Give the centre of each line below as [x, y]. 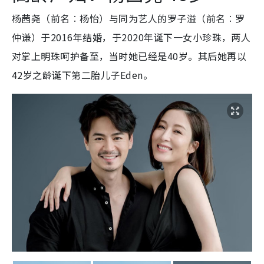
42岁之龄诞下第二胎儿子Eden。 [82, 75]
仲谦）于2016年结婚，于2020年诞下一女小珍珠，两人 [131, 37]
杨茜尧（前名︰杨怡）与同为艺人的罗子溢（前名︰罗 [128, 19]
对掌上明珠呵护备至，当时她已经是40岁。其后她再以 [129, 56]
